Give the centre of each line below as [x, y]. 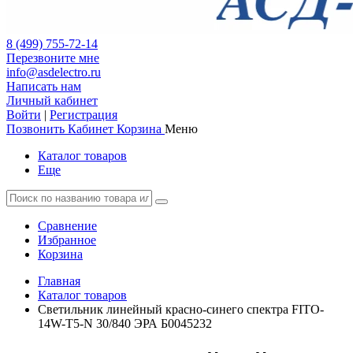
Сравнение [67, 226]
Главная [59, 281]
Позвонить [35, 129]
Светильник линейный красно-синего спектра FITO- [181, 309]
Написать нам [44, 86]
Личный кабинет [52, 100]
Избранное [67, 240]
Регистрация [84, 115]
